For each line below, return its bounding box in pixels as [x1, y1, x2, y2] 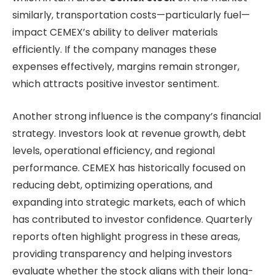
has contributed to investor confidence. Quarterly [12, 212, 252, 227]
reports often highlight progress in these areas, [12, 229, 240, 244]
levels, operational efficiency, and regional [12, 143, 215, 158]
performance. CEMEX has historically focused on [12, 160, 246, 175]
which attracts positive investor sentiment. [12, 77, 219, 91]
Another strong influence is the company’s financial [12, 109, 261, 123]
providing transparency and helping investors [12, 246, 232, 261]
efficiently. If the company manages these [12, 42, 217, 57]
